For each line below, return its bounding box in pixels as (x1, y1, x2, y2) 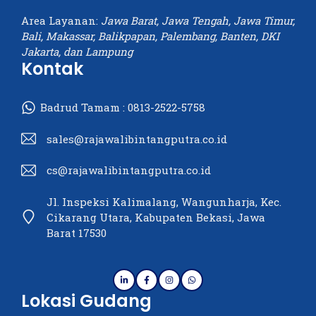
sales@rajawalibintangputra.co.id (47, 131, 227, 146)
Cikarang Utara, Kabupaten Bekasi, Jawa (47, 209, 265, 224)
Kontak (21, 57, 83, 81)
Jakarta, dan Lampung (21, 44, 133, 59)
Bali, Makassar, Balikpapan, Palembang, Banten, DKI (21, 29, 279, 44)
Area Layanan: (21, 13, 101, 28)
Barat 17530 (47, 225, 107, 240)
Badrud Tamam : (40, 100, 128, 115)
